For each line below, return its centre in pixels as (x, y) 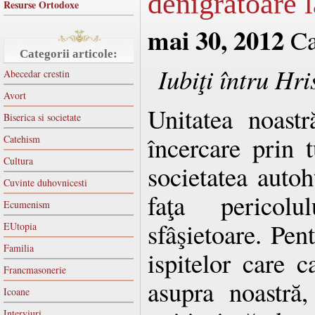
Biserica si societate (42, 117)
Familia (19, 247)
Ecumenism (27, 204)
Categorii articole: (69, 53)
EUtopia (20, 226)
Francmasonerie (35, 269)
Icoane (17, 291)
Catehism (22, 139)
